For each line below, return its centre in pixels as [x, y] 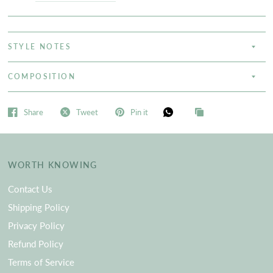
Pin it [139, 112]
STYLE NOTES [39, 47]
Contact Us [30, 189]
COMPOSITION [41, 77]
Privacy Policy [36, 226]
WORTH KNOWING [52, 165]
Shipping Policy [38, 207]
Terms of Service [41, 262]
